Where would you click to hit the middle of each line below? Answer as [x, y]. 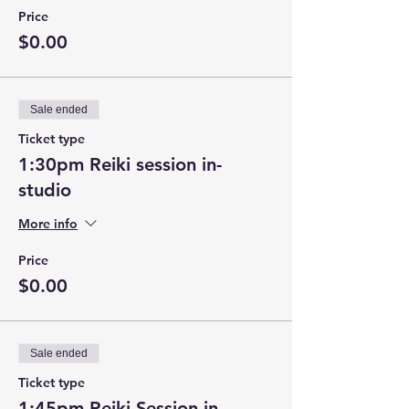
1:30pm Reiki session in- [120, 164]
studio [45, 190]
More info [48, 224]
